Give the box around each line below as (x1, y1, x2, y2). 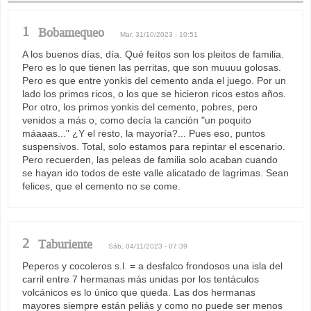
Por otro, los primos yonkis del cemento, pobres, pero (22, 101, 258, 112)
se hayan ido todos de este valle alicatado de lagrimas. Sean (22, 167, 289, 178)
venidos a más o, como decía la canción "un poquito (22, 114, 251, 126)
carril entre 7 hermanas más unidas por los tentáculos (22, 273, 259, 285)
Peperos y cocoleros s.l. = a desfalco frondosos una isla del (22, 260, 283, 271)
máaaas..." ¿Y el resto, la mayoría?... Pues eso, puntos (22, 127, 265, 139)
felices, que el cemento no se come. (22, 180, 180, 192)
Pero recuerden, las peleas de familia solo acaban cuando (22, 153, 278, 165)
